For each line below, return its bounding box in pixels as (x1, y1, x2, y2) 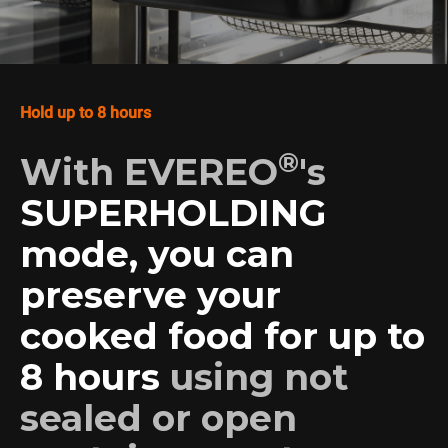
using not (170, 355, 348, 399)
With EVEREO (20, 150, 278, 194)
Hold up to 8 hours (20, 103, 151, 122)
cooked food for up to (20, 314, 425, 358)
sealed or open (20, 396, 297, 440)
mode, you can (20, 232, 294, 276)
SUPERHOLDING (20, 191, 326, 235)
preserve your (20, 273, 281, 317)
